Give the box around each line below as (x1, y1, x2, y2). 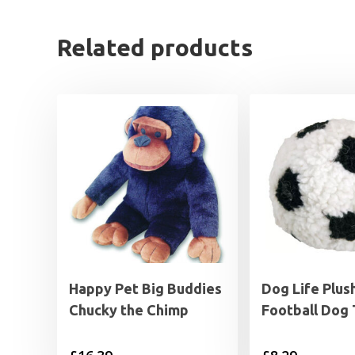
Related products (57, 34, 253, 62)
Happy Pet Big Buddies (69, 281, 222, 297)
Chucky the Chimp (69, 302, 189, 319)
